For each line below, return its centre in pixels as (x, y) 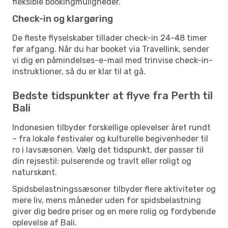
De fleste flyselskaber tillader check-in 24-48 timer (110, 38)
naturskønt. (35, 172)
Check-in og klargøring (63, 19)
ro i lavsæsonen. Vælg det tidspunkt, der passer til (108, 150)
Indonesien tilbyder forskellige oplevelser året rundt (111, 127)
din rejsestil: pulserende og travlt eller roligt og (102, 161)
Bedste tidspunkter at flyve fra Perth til (112, 95)
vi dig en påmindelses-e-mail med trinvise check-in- (112, 60)
